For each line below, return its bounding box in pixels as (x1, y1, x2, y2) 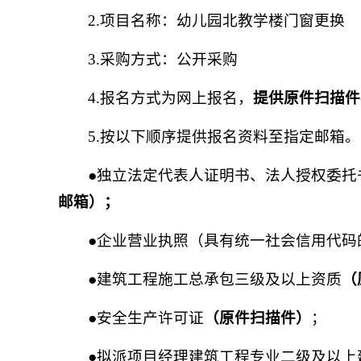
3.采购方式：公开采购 (88, 51, 239, 68)
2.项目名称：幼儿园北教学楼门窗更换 (88, 12, 346, 29)
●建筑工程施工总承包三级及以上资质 (88, 271, 342, 288)
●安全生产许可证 (88, 309, 205, 326)
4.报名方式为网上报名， (88, 89, 254, 106)
